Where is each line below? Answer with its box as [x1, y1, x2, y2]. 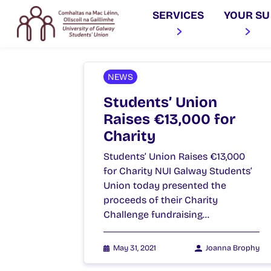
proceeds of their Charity [103, 194, 218, 206]
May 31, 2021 [113, 243, 157, 252]
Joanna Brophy [206, 243, 260, 252]
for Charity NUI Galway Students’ [103, 165, 252, 177]
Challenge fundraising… [103, 208, 209, 220]
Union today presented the [103, 179, 226, 191]
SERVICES [152, 9, 204, 22]
